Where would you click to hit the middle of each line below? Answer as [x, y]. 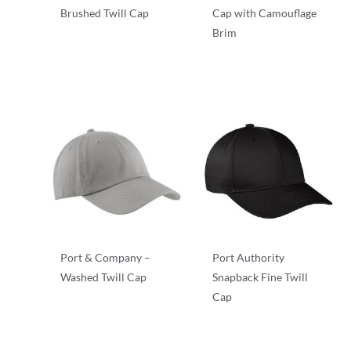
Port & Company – [106, 258]
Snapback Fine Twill [260, 277]
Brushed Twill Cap [105, 13]
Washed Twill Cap [104, 277]
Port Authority [248, 258]
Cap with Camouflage [264, 13]
